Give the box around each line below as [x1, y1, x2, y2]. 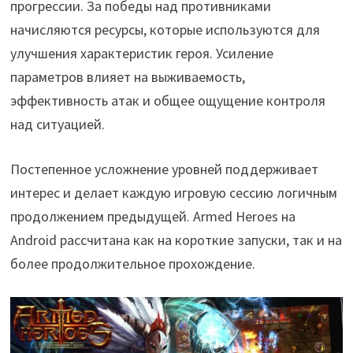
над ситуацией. [9, 114, 105, 133]
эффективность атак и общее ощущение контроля [9, 91, 325, 110]
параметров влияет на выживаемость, [9, 67, 245, 86]
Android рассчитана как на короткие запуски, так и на [9, 230, 342, 249]
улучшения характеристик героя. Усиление [9, 43, 273, 62]
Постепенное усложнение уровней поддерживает [9, 159, 318, 178]
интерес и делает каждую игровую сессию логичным [9, 183, 337, 202]
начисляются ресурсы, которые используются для [9, 20, 320, 39]
